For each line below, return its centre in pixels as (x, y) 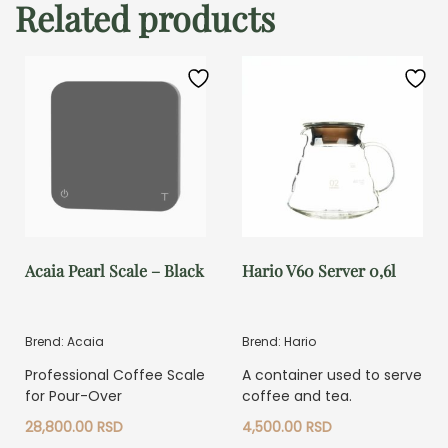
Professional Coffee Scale (115, 374)
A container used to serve (332, 374)
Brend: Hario (279, 341)
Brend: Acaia (64, 341)
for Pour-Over (73, 395)
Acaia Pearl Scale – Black (114, 270)
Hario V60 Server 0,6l (319, 270)
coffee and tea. (297, 395)
